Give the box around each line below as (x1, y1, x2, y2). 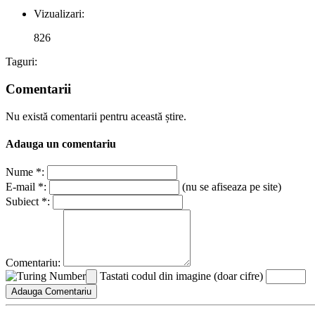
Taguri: (6, 56, 37, 68)
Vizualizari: (34, 8, 84, 20)
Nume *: (6, 166, 44, 179)
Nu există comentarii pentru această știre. (6, 110, 186, 122)
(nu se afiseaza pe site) (179, 181, 281, 193)
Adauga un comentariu (6, 137, 116, 150)
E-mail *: (6, 181, 46, 193)
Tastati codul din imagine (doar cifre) (100, 270, 263, 283)
